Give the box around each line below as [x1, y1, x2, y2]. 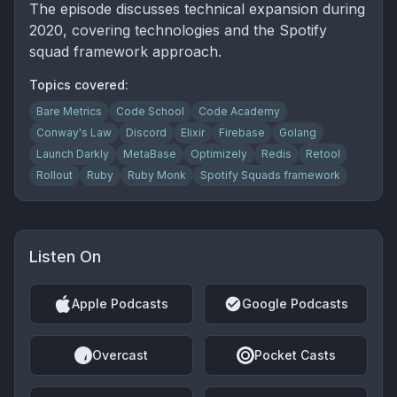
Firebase [219, 126, 265, 139]
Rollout [36, 168, 73, 182]
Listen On [29, 247, 101, 266]
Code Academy [198, 105, 280, 118]
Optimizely [191, 147, 247, 160]
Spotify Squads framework [200, 168, 340, 182]
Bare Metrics [36, 105, 102, 118]
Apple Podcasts [72, 296, 168, 311]
